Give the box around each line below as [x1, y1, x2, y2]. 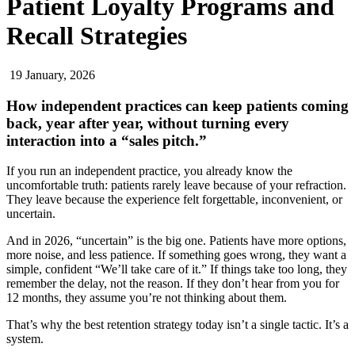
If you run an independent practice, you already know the [6, 164, 292, 178]
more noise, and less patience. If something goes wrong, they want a [6, 248, 346, 262]
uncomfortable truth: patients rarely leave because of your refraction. [6, 178, 346, 193]
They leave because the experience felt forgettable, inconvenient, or [6, 193, 342, 207]
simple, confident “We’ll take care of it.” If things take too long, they [6, 262, 347, 277]
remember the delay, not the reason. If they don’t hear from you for [6, 277, 339, 291]
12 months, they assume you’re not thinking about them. [6, 291, 287, 305]
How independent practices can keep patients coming [6, 97, 349, 114]
